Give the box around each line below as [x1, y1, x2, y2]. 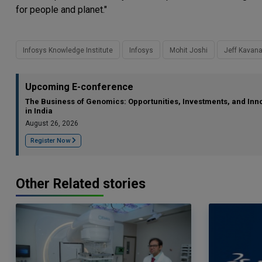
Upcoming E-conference [25, 81, 133, 92]
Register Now [30, 137, 72, 144]
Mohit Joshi [170, 46, 208, 54]
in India [25, 106, 53, 115]
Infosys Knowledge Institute [23, 46, 113, 54]
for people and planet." [16, 4, 107, 15]
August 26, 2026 [25, 119, 78, 127]
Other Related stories [16, 176, 146, 192]
